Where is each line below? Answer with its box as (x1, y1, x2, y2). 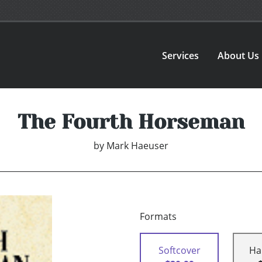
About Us (218, 49, 260, 62)
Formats (140, 210, 177, 223)
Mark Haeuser (106, 139, 168, 153)
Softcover (158, 244, 201, 257)
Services (162, 49, 199, 62)
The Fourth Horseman (18, 110, 244, 134)
